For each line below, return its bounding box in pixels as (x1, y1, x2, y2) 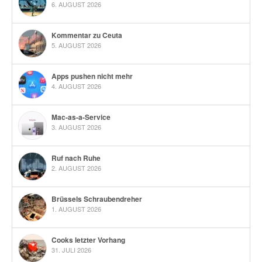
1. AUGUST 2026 (51, 204, 101, 214)
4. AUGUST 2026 (51, 81, 101, 91)
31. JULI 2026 (51, 245, 91, 255)
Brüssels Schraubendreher (51, 194, 142, 205)
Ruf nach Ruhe (51, 153, 101, 164)
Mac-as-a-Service (51, 112, 111, 123)
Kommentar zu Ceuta (51, 30, 122, 41)
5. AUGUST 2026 (51, 40, 101, 50)
